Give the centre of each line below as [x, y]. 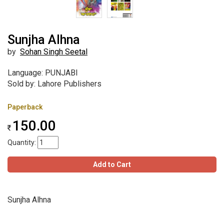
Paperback [25, 107]
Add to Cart [112, 165]
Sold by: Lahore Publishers [54, 84]
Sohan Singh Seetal [54, 52]
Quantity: [22, 143]
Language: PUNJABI [43, 73]
